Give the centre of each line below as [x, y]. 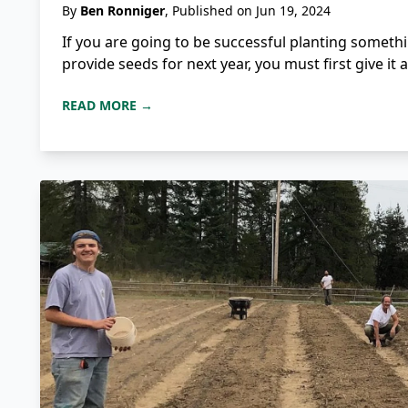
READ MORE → [107, 106]
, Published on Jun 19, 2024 [248, 11]
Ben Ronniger [122, 11]
